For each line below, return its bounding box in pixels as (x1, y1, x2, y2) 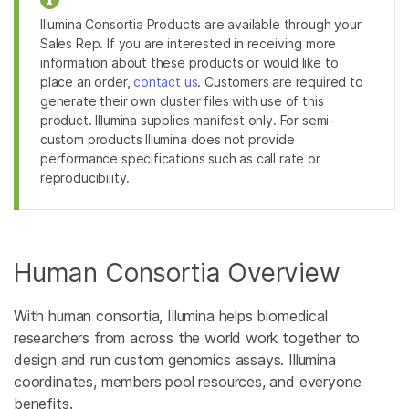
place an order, (40, 74, 134, 89)
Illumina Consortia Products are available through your (40, 16, 362, 32)
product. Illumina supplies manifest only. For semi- (40, 112, 335, 128)
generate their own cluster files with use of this (40, 93, 324, 109)
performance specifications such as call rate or (40, 151, 320, 166)
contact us (133, 74, 198, 89)
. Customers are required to (197, 74, 363, 89)
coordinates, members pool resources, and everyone (14, 372, 362, 391)
